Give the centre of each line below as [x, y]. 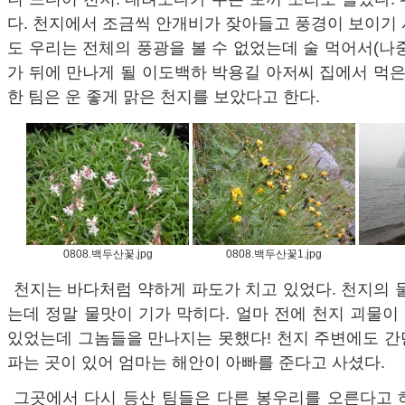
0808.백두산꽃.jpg [108, 254]
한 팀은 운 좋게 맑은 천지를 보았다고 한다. [164, 97]
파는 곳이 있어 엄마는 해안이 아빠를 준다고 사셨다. [196, 363]
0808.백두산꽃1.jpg [274, 254]
